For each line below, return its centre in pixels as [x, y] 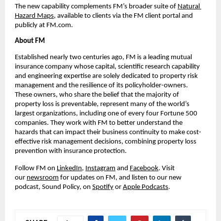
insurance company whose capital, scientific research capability [107, 67]
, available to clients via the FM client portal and [123, 16]
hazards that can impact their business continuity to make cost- [108, 132]
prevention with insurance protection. [71, 151]
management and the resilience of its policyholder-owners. [101, 85]
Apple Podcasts [146, 187]
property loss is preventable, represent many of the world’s [102, 104]
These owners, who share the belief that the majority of [97, 95]
